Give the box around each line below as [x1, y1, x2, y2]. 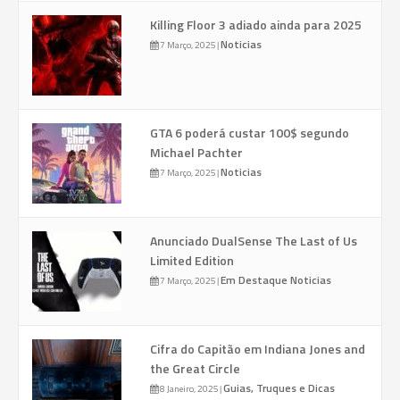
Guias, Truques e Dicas [222, 379, 335, 397]
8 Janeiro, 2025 [157, 381, 219, 396]
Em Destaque [220, 271, 290, 289]
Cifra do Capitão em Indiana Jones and [149, 339, 365, 359]
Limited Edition [149, 251, 234, 271]
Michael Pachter [149, 143, 243, 162]
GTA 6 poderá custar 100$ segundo [149, 123, 349, 143]
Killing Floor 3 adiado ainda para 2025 [149, 15, 362, 35]
